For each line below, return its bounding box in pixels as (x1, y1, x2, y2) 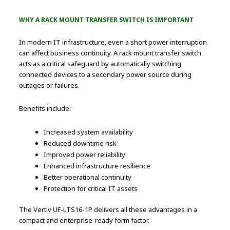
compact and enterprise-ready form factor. (19, 216, 150, 225)
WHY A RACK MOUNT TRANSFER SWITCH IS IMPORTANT (19, 15, 194, 25)
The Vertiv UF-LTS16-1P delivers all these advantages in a (19, 205, 198, 215)
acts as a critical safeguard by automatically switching (19, 59, 182, 69)
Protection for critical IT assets (44, 184, 138, 194)
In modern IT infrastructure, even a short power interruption (19, 37, 207, 47)
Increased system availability (44, 127, 133, 137)
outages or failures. (19, 81, 80, 90)
